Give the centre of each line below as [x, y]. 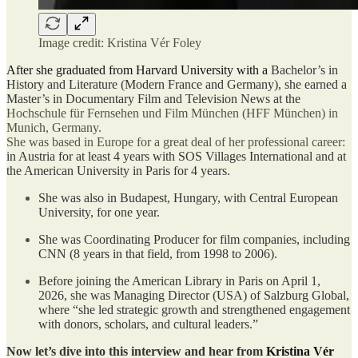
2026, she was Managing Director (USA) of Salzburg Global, [194, 295]
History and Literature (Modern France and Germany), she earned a [177, 84]
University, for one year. [99, 212]
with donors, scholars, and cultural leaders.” [148, 324]
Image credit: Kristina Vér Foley [120, 42]
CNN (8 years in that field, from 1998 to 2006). [158, 253]
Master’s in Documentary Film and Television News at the [153, 98]
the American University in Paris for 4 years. [118, 170]
